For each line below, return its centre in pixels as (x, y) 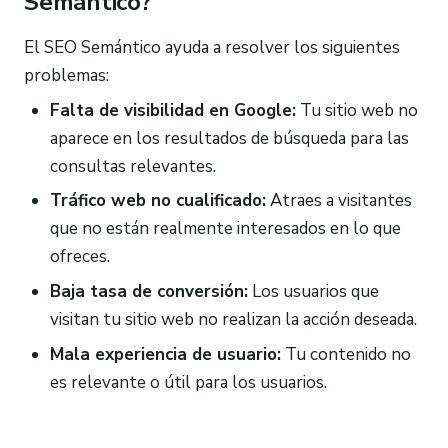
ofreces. (79, 257)
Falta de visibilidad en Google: (172, 110)
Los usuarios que (313, 292)
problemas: (66, 75)
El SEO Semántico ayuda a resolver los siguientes (212, 47)
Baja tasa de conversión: (148, 292)
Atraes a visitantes (338, 201)
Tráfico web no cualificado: (157, 201)
